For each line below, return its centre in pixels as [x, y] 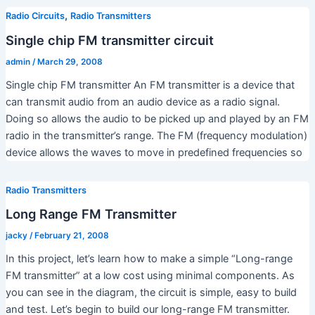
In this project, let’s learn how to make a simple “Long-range [149, 259]
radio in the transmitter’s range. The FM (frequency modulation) [156, 135]
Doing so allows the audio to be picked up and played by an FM [157, 118]
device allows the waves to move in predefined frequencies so [154, 152]
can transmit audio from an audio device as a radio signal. [142, 102]
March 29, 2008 [70, 62]
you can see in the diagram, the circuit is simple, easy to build [151, 293]
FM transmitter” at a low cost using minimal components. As [150, 276]
